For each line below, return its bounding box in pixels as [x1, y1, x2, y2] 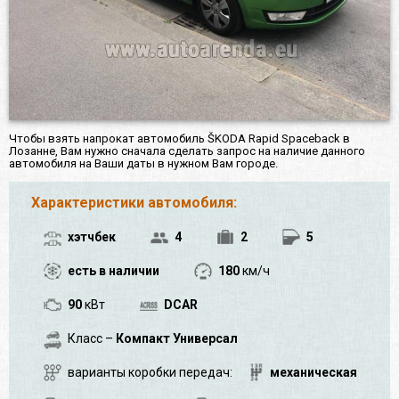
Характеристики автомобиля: [31, 194, 237, 212]
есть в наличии [68, 264, 159, 279]
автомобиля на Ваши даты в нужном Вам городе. [9, 157, 278, 171]
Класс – [68, 331, 116, 346]
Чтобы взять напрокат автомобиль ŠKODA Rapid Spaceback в [9, 132, 350, 146]
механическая [270, 365, 357, 380]
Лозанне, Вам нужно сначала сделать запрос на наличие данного [9, 144, 365, 159]
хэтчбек [68, 230, 116, 245]
